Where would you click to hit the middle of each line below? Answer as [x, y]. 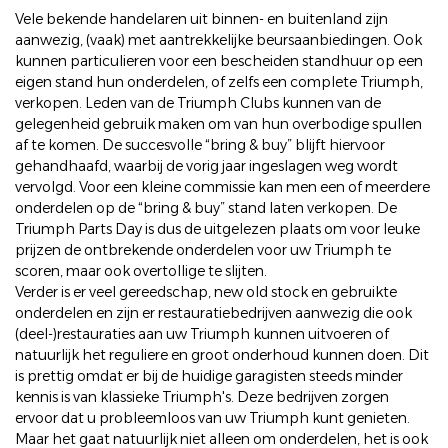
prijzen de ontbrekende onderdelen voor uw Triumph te [203, 250]
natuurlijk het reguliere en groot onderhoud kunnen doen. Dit [222, 355]
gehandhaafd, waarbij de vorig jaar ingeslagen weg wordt [206, 166]
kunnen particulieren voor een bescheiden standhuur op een [219, 61]
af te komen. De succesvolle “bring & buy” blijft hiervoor [200, 145]
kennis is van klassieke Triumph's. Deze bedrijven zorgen [202, 397]
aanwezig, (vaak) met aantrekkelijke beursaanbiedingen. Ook [218, 40]
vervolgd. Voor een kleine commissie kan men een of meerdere [222, 187]
